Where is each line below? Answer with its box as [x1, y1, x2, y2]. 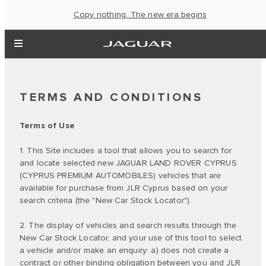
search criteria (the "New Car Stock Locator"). [20, 195, 192, 205]
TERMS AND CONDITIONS [20, 90, 202, 104]
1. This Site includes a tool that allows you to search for [20, 145, 232, 156]
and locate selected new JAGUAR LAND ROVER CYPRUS [20, 158, 237, 168]
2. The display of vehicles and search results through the [20, 220, 237, 230]
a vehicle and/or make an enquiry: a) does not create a [20, 245, 229, 255]
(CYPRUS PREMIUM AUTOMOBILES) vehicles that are [20, 170, 221, 180]
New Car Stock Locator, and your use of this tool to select [20, 233, 242, 243]
